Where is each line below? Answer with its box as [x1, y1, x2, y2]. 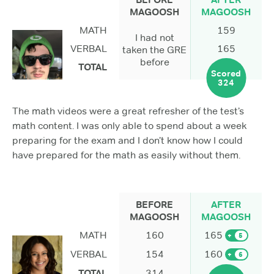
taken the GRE [122, 44, 187, 56]
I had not [135, 32, 174, 44]
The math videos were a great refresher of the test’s [12, 105, 244, 117]
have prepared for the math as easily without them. [12, 149, 240, 161]
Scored [211, 67, 242, 79]
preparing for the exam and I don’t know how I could [12, 135, 243, 147]
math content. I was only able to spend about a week [12, 120, 246, 132]
